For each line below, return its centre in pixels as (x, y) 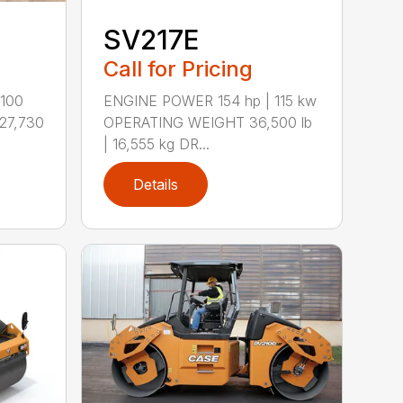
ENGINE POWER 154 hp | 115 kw (210, 101)
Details (156, 185)
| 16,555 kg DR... (157, 144)
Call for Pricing (179, 69)
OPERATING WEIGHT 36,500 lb (208, 123)
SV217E (152, 40)
